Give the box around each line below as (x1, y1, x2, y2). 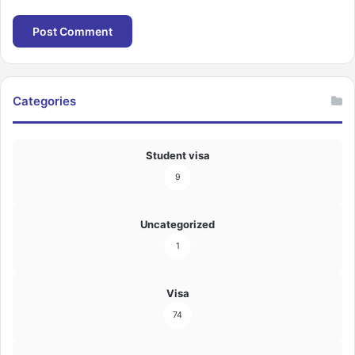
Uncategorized (140, 218, 215, 231)
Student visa (145, 149, 210, 162)
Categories (13, 94, 76, 109)
